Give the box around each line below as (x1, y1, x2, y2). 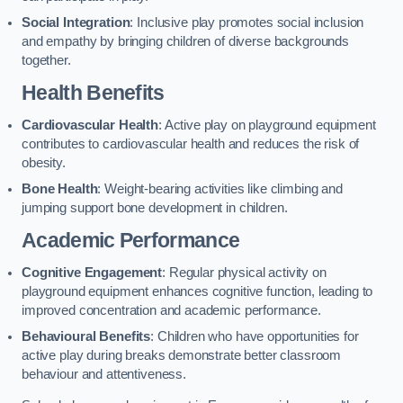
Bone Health (22, 181, 98, 196)
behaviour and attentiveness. (22, 366, 186, 381)
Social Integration (22, 14, 130, 30)
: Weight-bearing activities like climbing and (97, 181, 343, 196)
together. (22, 52, 71, 67)
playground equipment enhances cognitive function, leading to (22, 283, 373, 299)
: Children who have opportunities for (150, 328, 359, 344)
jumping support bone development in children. (22, 200, 288, 215)
